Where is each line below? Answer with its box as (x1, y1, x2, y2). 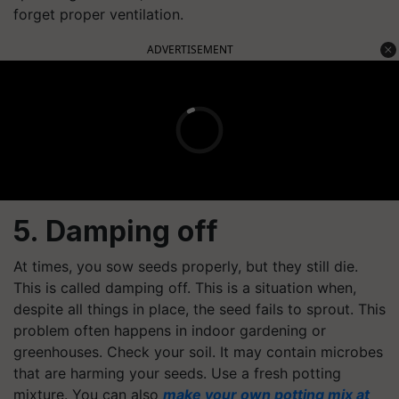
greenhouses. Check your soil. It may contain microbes (13, 342, 383, 361)
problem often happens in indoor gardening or (13, 321, 326, 339)
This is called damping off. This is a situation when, (13, 278, 356, 297)
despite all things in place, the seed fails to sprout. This (13, 299, 386, 318)
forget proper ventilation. (13, 4, 183, 23)
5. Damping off (13, 213, 218, 248)
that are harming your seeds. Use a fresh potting (13, 363, 341, 382)
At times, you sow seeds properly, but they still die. (13, 256, 358, 275)
